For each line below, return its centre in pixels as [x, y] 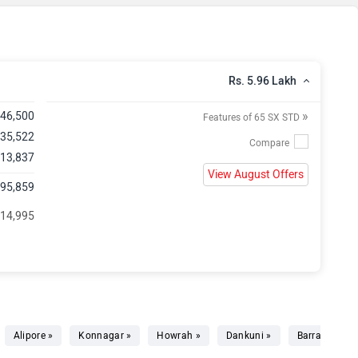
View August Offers [255, 175]
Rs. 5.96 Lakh [262, 81]
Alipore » [33, 336]
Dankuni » [249, 336]
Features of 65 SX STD [252, 117]
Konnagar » [105, 336]
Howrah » [179, 336]
